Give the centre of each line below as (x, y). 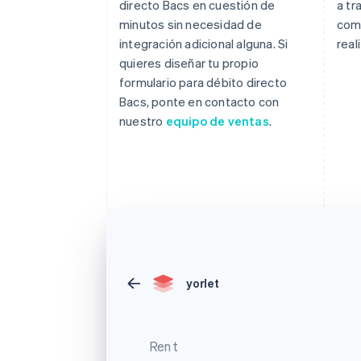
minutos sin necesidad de (191, 24)
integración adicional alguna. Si (204, 43)
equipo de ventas (217, 120)
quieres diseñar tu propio (189, 62)
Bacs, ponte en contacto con (199, 101)
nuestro (143, 120)
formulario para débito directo (203, 82)
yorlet (203, 283)
